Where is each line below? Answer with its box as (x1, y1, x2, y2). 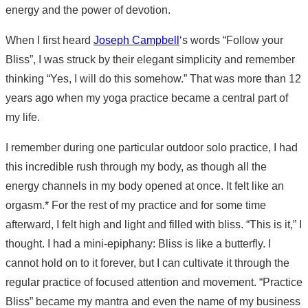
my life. (5, 111, 40, 123)
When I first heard (5, 34, 93, 46)
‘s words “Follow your (179, 34, 283, 46)
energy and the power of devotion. (5, 3, 170, 16)
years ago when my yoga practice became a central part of (5, 91, 288, 104)
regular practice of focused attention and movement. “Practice (5, 276, 302, 288)
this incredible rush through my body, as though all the (5, 160, 267, 173)
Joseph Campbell (93, 34, 179, 46)
